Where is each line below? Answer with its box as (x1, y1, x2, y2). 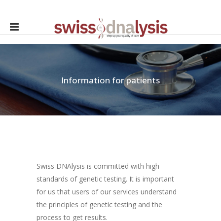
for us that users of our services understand (37, 186, 177, 196)
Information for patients (61, 74, 160, 86)
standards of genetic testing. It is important (37, 174, 174, 184)
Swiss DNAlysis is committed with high (37, 161, 159, 171)
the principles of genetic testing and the (37, 199, 162, 209)
